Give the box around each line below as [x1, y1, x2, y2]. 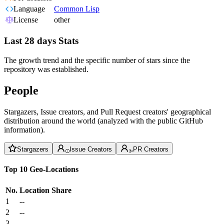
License [13, 15, 38, 24]
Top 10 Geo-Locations [4, 164, 78, 173]
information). [4, 125, 45, 134]
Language [13, 4, 45, 13]
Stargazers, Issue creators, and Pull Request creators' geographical [4, 107, 211, 116]
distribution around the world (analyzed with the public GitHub [4, 116, 203, 125]
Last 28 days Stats [4, 35, 78, 46]
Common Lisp [54, 4, 99, 13]
